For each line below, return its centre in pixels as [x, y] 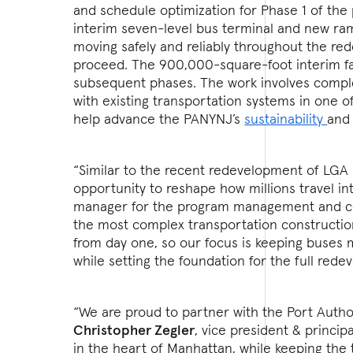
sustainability [286, 118]
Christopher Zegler [134, 329]
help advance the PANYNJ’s [159, 118]
